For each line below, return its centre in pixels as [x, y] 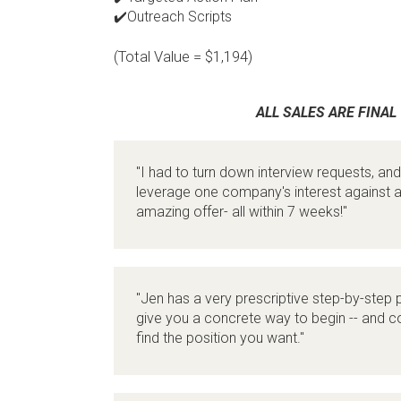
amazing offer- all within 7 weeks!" [242, 212]
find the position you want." [220, 338]
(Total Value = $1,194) [183, 57]
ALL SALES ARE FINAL [326, 112]
